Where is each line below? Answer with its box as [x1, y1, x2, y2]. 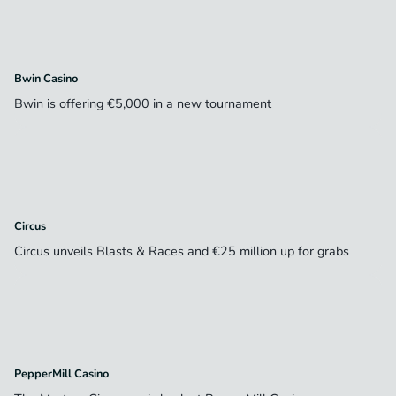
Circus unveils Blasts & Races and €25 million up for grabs [14, 241, 353, 260]
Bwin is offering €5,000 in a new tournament [14, 94, 275, 112]
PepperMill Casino [14, 365, 109, 382]
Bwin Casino [14, 70, 78, 87]
